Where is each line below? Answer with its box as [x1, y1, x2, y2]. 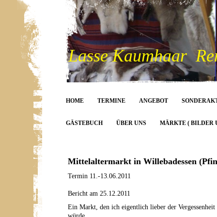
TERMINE [97, 97, 125, 104]
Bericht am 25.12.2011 [68, 190, 130, 197]
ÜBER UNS [116, 120, 146, 126]
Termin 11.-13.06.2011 [68, 172, 131, 180]
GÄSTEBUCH [66, 120, 103, 126]
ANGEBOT [139, 97, 168, 104]
